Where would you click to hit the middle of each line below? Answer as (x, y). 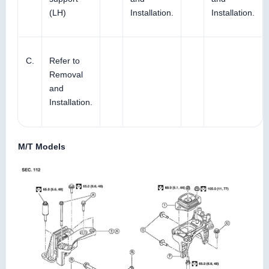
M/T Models (42, 146)
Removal (66, 74)
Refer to (65, 60)
